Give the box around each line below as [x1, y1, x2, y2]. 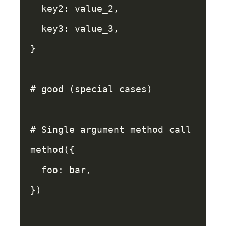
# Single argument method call [30, 124, 191, 135]
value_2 [75, 3, 114, 14]
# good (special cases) [30, 84, 152, 94]
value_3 [75, 23, 114, 34]
